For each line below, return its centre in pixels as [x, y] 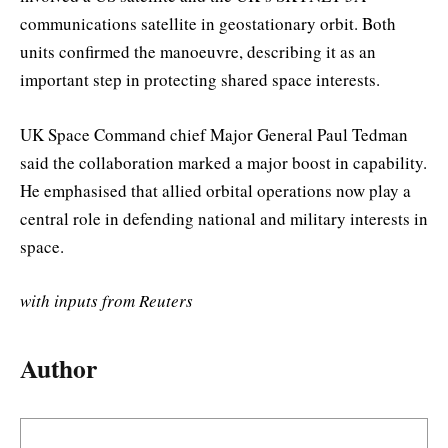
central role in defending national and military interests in [224, 218]
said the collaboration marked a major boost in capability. [223, 162]
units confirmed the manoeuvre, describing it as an [198, 52]
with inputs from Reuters [106, 300]
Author [58, 368]
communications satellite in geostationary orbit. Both [208, 24]
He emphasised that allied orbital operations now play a [215, 190]
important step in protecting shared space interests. [200, 80]
